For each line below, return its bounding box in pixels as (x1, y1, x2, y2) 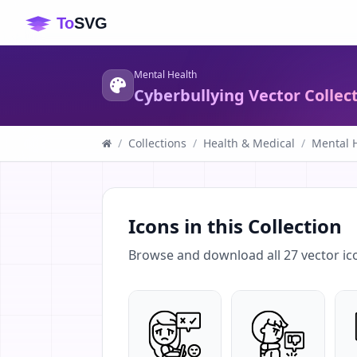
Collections (128, 135, 186, 151)
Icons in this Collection (128, 213, 342, 239)
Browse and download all (128, 246, 284, 264)
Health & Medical (203, 135, 295, 151)
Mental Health (134, 68, 197, 81)
